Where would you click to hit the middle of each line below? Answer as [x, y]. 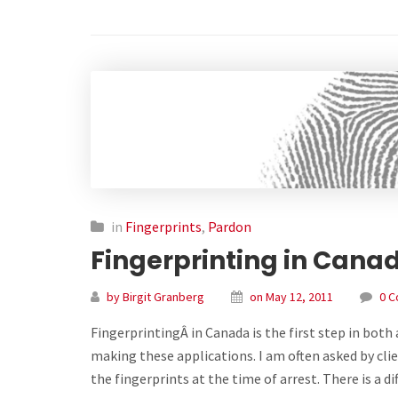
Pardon [230, 227]
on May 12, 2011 [291, 297]
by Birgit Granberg [155, 297]
